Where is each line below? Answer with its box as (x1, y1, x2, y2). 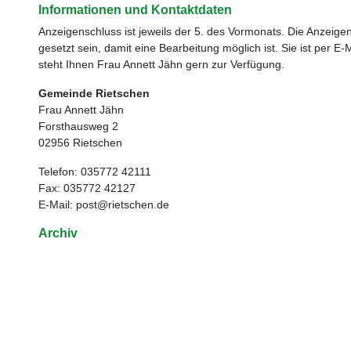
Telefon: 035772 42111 (38, 165, 151, 178)
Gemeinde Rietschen (38, 87, 150, 100)
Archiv (38, 226, 84, 240)
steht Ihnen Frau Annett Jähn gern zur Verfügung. (38, 58, 284, 71)
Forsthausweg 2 (38, 120, 118, 132)
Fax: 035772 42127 (38, 182, 136, 194)
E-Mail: (38, 198, 76, 211)
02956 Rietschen (38, 136, 122, 149)
